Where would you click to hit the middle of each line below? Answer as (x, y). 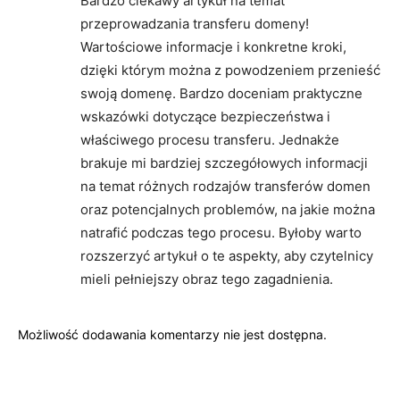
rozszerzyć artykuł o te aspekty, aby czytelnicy (227, 256)
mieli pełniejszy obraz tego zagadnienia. (207, 279)
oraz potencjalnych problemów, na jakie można (228, 210)
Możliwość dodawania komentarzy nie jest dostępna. (172, 335)
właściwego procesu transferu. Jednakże (210, 140)
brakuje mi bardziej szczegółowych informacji (224, 163)
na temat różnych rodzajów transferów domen (225, 187)
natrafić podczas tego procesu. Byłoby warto (221, 233)
